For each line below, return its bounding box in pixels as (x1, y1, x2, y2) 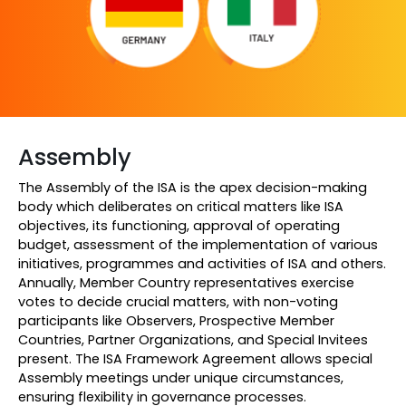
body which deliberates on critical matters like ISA (18, 198, 343, 216)
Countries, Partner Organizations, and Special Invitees (18, 331, 368, 349)
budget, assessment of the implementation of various (18, 236, 378, 254)
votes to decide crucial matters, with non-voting (18, 293, 338, 311)
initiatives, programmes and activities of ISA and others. (18, 255, 386, 273)
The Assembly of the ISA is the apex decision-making (18, 179, 367, 197)
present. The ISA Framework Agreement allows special (18, 350, 372, 368)
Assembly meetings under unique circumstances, (18, 369, 343, 387)
